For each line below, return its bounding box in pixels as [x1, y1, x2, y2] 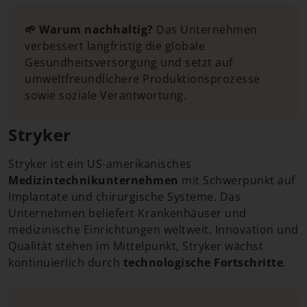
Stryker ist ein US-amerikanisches [8, 156, 192, 171]
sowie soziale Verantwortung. [25, 88, 186, 103]
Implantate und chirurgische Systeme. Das [8, 189, 241, 204]
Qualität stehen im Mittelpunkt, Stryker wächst [8, 238, 263, 254]
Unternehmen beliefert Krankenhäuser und [8, 206, 247, 221]
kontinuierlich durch [8, 255, 123, 270]
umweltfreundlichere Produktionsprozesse [25, 71, 260, 86]
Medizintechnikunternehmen [8, 173, 179, 188]
